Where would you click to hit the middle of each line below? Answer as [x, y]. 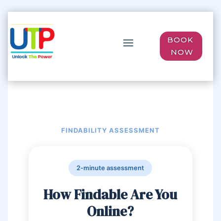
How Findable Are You [110, 194]
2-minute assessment [110, 168]
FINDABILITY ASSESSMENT [110, 130]
